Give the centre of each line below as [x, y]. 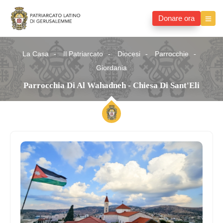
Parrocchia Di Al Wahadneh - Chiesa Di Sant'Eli [111, 86]
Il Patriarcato [83, 54]
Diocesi [129, 54]
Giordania [111, 68]
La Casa [35, 54]
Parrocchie [171, 54]
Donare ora [176, 19]
